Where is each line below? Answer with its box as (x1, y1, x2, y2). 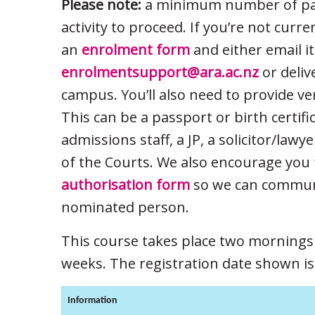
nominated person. (61, 198, 189, 217)
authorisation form (61, 175, 190, 195)
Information (67, 295, 117, 307)
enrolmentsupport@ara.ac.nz (61, 63, 259, 82)
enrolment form (82, 40, 190, 60)
